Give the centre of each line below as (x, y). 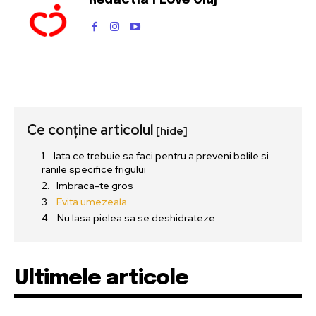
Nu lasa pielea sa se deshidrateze (136, 218)
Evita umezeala (92, 201)
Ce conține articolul (91, 129)
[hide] (172, 131)
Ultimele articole (101, 278)
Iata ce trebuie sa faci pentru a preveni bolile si (161, 156)
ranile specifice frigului (94, 169)
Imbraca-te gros (95, 185)
